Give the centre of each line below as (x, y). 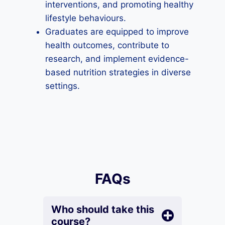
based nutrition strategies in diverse (118, 72)
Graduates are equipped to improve (117, 32)
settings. (63, 86)
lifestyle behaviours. (86, 18)
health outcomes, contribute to (107, 45)
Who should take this (103, 209)
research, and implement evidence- (117, 59)
